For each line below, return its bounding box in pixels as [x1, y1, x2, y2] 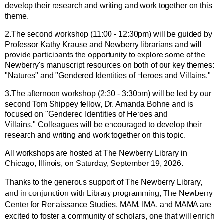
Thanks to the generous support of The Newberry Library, [5, 177, 202, 186]
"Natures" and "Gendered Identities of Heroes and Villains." [5, 71, 211, 80]
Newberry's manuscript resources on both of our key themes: [5, 60, 214, 69]
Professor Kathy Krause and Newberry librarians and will [5, 40, 202, 49]
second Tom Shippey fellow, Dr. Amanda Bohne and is [5, 99, 193, 108]
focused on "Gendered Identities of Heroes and [5, 110, 167, 118]
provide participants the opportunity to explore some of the [5, 50, 205, 59]
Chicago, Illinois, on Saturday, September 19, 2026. [5, 159, 183, 167]
